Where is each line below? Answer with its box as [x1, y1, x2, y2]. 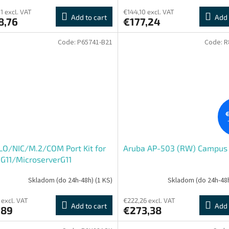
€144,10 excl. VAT [123, 7, 174, 16]
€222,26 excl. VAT [123, 196, 175, 205]
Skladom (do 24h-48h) [28, 175, 95, 186]
